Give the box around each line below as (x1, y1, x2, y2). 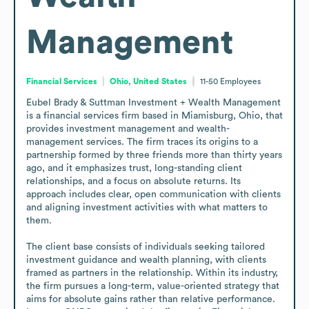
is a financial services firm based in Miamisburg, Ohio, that (26, 110, 283, 121)
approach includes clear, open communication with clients (26, 189, 281, 199)
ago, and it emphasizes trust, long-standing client (26, 163, 242, 173)
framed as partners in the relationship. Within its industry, (26, 268, 278, 278)
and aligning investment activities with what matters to (26, 202, 268, 212)
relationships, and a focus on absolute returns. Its (26, 176, 241, 186)
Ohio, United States (110, 77, 188, 86)
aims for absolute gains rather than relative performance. (26, 294, 275, 304)
